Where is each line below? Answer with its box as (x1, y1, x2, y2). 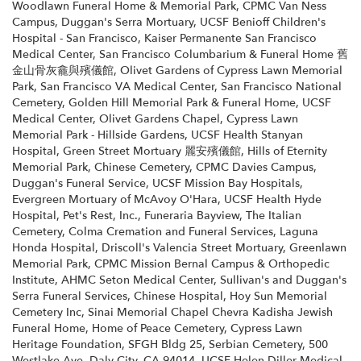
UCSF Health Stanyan (191, 127, 303, 143)
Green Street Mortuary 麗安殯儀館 (63, 143, 241, 159)
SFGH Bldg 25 (128, 336, 202, 352)
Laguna (280, 223, 318, 239)
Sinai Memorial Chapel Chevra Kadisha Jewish (88, 304, 333, 320)
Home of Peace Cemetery (92, 320, 224, 336)
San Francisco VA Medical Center (40, 78, 214, 94)
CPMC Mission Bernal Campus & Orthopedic (94, 255, 330, 272)
